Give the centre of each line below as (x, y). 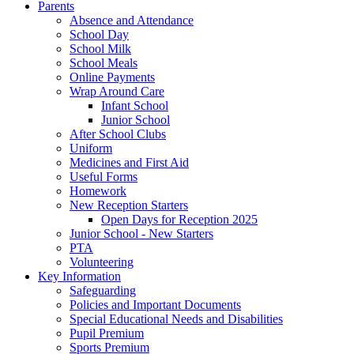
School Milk (100, 48)
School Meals (104, 62)
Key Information (79, 276)
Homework (98, 190)
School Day (99, 34)
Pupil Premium (107, 333)
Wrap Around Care (117, 91)
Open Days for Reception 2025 (179, 219)
